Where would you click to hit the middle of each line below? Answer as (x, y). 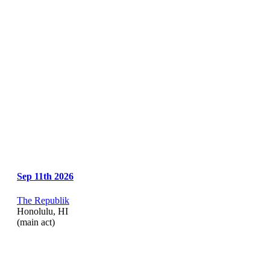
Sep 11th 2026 (45, 177)
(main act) (36, 222)
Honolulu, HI (42, 211)
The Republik (43, 200)
